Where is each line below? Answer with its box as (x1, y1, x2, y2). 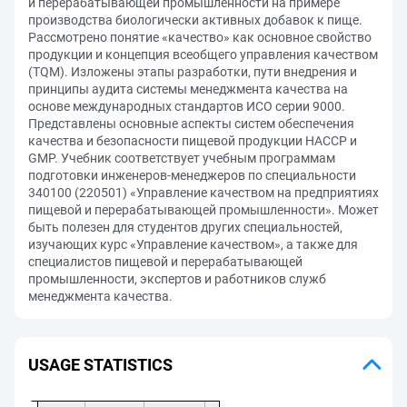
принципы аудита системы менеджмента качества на (28, 82, 348, 96)
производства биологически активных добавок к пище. (28, 13, 362, 27)
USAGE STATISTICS (28, 354, 173, 374)
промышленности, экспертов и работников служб (28, 272, 326, 286)
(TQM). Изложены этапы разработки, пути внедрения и (28, 65, 357, 79)
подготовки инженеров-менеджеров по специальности (28, 168, 356, 183)
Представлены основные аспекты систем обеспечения (28, 116, 354, 131)
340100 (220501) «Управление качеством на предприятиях (28, 185, 379, 200)
